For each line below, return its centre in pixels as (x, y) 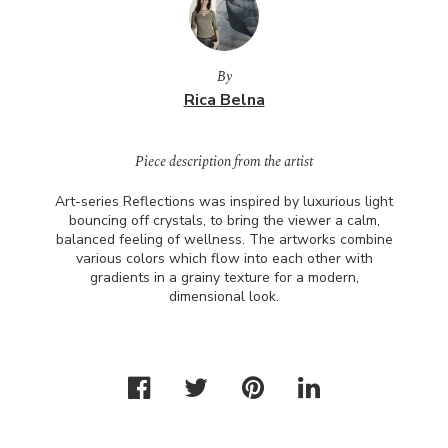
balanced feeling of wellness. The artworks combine (224, 239)
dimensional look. (224, 296)
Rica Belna (224, 100)
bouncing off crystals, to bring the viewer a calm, (224, 220)
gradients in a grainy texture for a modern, (224, 277)
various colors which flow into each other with (224, 258)
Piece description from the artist (224, 161)
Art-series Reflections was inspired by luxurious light (224, 201)
